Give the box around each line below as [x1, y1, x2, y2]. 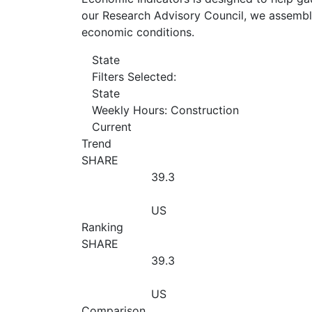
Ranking [81, 219, 123, 234]
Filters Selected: [92, 69, 176, 84]
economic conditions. [81, 24, 194, 39]
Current [92, 119, 132, 134]
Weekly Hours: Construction [92, 102, 239, 117]
